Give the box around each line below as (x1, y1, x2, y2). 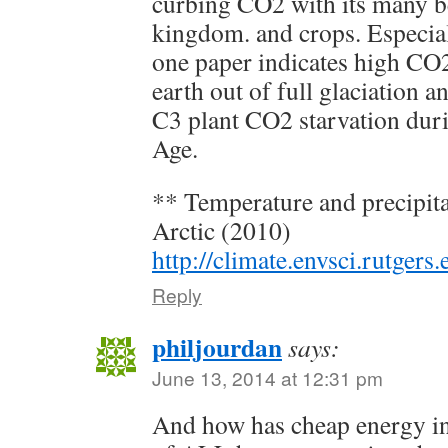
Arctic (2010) (152, 213, 291, 248)
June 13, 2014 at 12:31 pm (152, 364, 383, 392)
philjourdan (152, 328, 282, 367)
